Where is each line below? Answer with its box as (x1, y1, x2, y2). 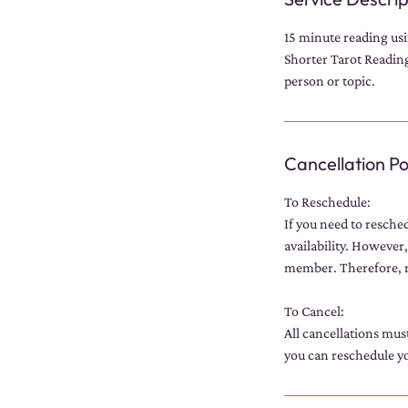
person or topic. (284, 73, 375, 89)
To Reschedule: (284, 194, 371, 210)
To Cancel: (284, 303, 344, 320)
